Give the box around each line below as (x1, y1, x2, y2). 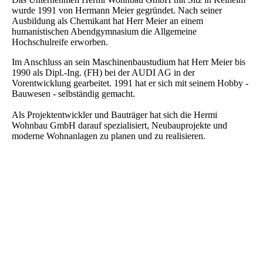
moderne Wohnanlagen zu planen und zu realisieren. (12, 131, 205, 141)
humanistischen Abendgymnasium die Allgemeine (12, 26, 197, 37)
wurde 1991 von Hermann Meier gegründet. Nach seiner (12, 5, 222, 16)
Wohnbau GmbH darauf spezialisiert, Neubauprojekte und (12, 120, 227, 131)
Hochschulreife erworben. (12, 37, 110, 48)
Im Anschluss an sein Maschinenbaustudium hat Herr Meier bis (12, 57, 245, 68)
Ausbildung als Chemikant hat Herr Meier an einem (12, 16, 203, 26)
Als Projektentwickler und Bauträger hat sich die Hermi (12, 110, 217, 120)
